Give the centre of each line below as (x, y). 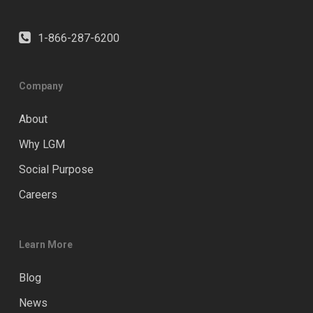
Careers (38, 195)
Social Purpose (56, 169)
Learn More (45, 245)
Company (41, 86)
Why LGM (42, 144)
